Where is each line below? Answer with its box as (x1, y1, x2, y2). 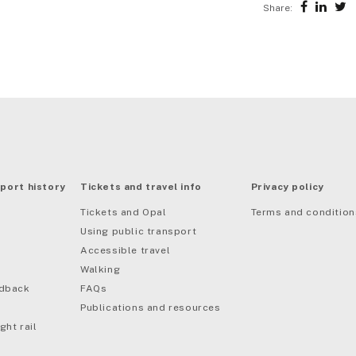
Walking (80, 264, 121, 276)
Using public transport (80, 226, 197, 238)
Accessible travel (80, 245, 171, 257)
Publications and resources (80, 302, 221, 314)
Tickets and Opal (80, 207, 167, 219)
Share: (263, 2, 292, 14)
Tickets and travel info (80, 181, 202, 193)
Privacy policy (250, 181, 324, 193)
